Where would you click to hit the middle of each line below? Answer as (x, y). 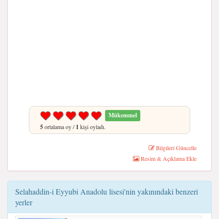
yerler (24, 202)
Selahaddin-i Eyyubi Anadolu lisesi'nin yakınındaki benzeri (107, 191)
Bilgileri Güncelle (175, 147)
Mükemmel (123, 115)
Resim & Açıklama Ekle (168, 158)
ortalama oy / (59, 126)
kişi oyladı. (92, 126)
